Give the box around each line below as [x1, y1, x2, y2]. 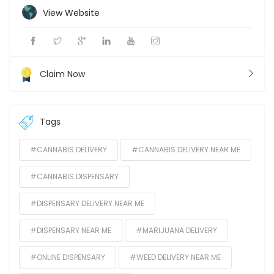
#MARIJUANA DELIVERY [136, 225, 217, 236]
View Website [43, 7, 100, 19]
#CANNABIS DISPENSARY [30, 171, 119, 182]
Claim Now [40, 68, 85, 80]
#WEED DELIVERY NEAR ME [130, 252, 221, 263]
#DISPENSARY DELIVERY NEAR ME [30, 198, 144, 209]
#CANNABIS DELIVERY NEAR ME [131, 144, 240, 155]
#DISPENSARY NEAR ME [30, 225, 111, 236]
